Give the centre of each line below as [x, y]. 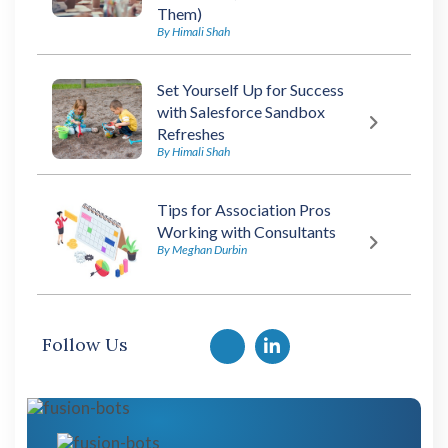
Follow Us [85, 345]
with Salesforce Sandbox [241, 112]
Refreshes [191, 134]
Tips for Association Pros [244, 210]
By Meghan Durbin [202, 250]
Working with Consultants [246, 232]
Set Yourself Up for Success [250, 90]
